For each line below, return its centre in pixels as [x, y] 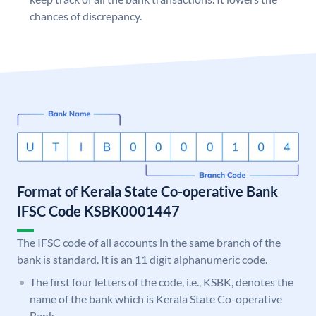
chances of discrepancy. [86, 16]
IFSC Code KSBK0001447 [98, 211]
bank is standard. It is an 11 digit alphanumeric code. [142, 260]
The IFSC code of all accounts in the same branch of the [149, 243]
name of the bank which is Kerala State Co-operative [156, 299]
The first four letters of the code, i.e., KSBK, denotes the [162, 282]
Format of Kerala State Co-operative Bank [147, 192]
